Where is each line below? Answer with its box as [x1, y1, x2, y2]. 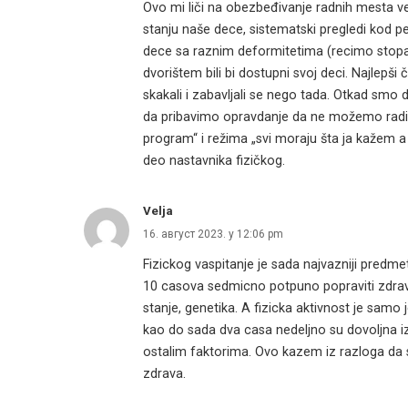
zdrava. [143, 365, 186, 382]
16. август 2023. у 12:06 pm [143, 227, 283, 240]
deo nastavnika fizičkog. [143, 152, 285, 168]
